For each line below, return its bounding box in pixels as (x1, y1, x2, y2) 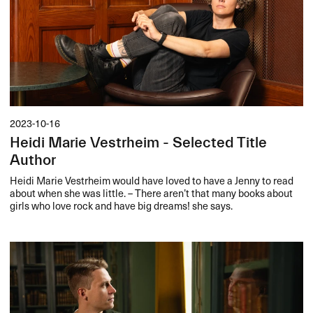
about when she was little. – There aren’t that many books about (10, 184, 293, 201)
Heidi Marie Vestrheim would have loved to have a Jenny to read (10, 172, 294, 188)
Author (10, 151, 57, 169)
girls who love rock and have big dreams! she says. (10, 197, 233, 213)
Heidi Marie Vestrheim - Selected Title (10, 133, 268, 152)
